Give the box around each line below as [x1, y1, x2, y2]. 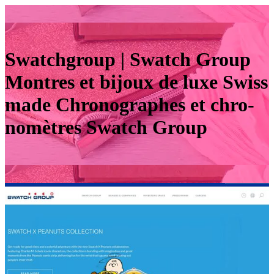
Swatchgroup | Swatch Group [5, 48, 251, 71]
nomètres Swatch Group [5, 116, 207, 139]
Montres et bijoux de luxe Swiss [5, 71, 268, 94]
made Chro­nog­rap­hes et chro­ [5, 94, 254, 116]
